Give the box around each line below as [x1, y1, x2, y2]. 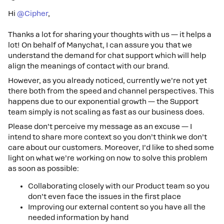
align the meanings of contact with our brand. [8, 62, 169, 70]
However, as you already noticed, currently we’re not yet [8, 76, 207, 84]
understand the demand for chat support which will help [8, 51, 206, 59]
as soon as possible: [8, 164, 79, 172]
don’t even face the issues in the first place [28, 192, 181, 200]
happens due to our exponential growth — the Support [8, 97, 198, 105]
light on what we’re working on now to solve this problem [8, 154, 207, 162]
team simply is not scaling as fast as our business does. [8, 108, 204, 116]
